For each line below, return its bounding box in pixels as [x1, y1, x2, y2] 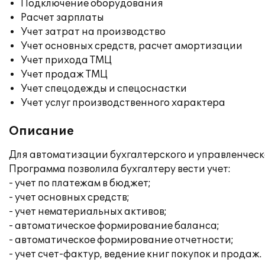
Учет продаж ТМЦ [21, 69, 108, 80]
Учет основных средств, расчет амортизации [21, 40, 243, 52]
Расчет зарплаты [21, 12, 104, 24]
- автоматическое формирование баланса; [9, 220, 219, 232]
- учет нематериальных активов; [9, 206, 167, 218]
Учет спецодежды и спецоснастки [21, 83, 187, 95]
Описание [9, 124, 74, 138]
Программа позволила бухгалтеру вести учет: [9, 163, 231, 175]
